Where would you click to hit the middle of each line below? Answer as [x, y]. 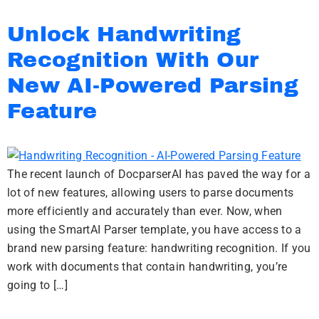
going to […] [37, 285]
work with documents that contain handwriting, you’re [147, 267]
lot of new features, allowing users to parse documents [151, 193]
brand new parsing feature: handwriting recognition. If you [159, 248]
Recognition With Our [133, 60]
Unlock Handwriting [124, 34]
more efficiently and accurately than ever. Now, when [145, 211]
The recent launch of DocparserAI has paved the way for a [159, 174]
